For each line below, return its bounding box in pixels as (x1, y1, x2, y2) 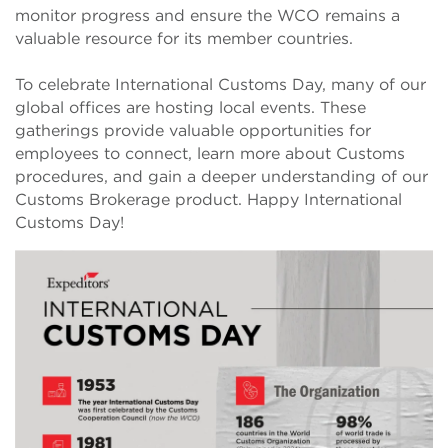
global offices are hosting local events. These (15, 98, 366, 117)
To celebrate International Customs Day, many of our (15, 75, 426, 94)
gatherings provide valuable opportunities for (15, 121, 371, 140)
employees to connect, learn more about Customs (15, 144, 405, 163)
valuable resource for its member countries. (15, 29, 353, 48)
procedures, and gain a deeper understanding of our (15, 167, 428, 186)
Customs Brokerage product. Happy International (15, 190, 402, 209)
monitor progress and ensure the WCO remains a (15, 6, 400, 25)
